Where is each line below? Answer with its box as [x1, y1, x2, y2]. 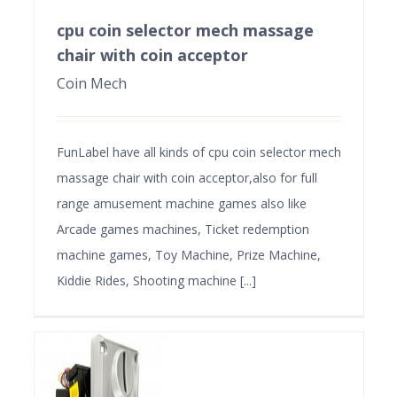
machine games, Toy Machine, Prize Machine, [56, 245, 321, 263]
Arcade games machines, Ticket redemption [56, 220, 309, 237]
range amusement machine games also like [56, 194, 307, 212]
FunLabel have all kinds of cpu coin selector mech [56, 143, 341, 160]
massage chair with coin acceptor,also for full [56, 168, 317, 186]
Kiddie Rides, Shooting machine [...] [56, 271, 256, 289]
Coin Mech [56, 73, 127, 93]
